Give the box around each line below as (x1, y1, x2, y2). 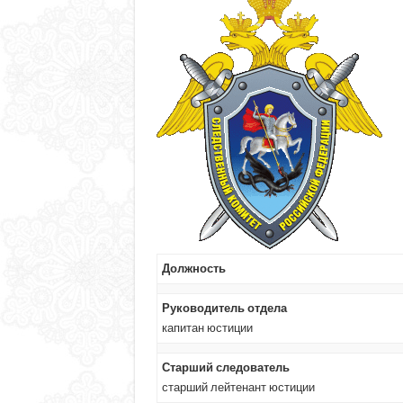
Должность (161, 261, 226, 275)
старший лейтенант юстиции (161, 380, 315, 394)
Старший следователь (161, 360, 290, 374)
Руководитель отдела (161, 300, 287, 315)
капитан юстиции (161, 320, 253, 335)
